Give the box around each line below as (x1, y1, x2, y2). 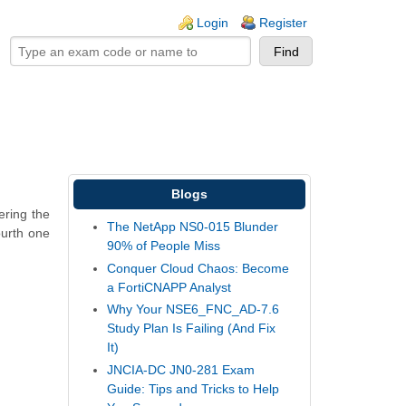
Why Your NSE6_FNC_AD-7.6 (107, 302, 280, 317)
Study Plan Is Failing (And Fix (107, 321, 276, 336)
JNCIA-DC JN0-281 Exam (107, 362, 256, 377)
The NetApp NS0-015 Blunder (107, 219, 279, 235)
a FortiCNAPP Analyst (107, 279, 232, 295)
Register (259, 15, 307, 30)
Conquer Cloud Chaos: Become (107, 260, 290, 275)
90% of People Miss (107, 238, 221, 254)
